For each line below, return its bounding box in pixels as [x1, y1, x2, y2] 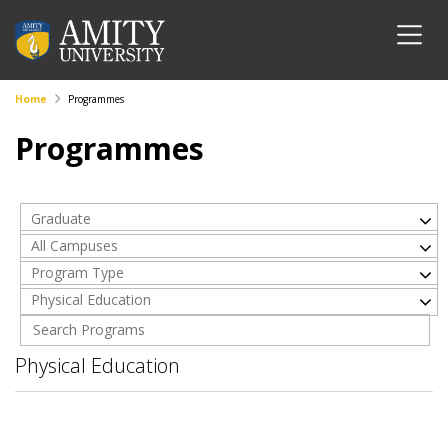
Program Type [31, 263, 124, 282]
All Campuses [31, 236, 118, 255]
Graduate [31, 209, 91, 228]
